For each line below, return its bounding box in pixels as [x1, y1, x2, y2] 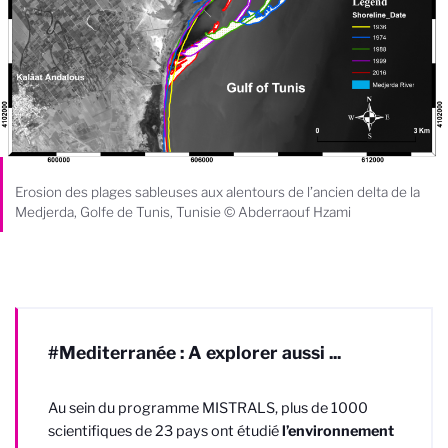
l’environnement [279, 421, 394, 440]
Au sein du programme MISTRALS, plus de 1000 [48, 398, 368, 417]
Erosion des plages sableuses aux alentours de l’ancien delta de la [15, 183, 420, 200]
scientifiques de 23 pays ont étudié [48, 421, 279, 440]
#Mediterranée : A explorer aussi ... [48, 341, 341, 363]
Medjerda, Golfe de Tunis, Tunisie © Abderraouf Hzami [15, 203, 351, 220]
